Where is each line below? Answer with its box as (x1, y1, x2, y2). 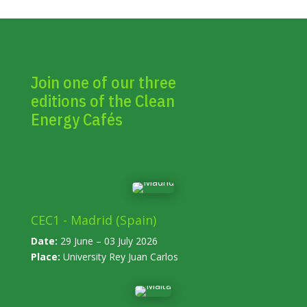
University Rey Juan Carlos (60, 250, 178, 264)
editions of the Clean (30, 90, 175, 112)
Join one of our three (30, 71, 176, 94)
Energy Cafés (30, 108, 123, 131)
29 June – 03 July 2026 (57, 234, 158, 248)
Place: (30, 250, 60, 264)
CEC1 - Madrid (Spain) (30, 212, 156, 229)
